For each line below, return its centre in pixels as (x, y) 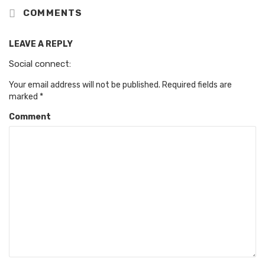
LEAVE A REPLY (41, 44)
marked (24, 96)
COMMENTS (51, 13)
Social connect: (40, 64)
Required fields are (196, 85)
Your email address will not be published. (85, 85)
